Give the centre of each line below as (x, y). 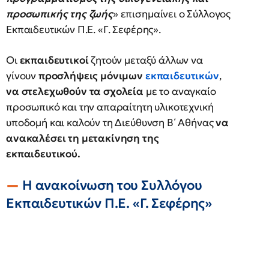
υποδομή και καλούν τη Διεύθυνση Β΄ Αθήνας (111, 123)
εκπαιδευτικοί (54, 60)
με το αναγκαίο (180, 92)
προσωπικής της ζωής (59, 14)
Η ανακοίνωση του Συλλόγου (112, 186)
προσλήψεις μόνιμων (91, 76)
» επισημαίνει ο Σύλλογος (172, 14)
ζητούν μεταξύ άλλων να (146, 60)
